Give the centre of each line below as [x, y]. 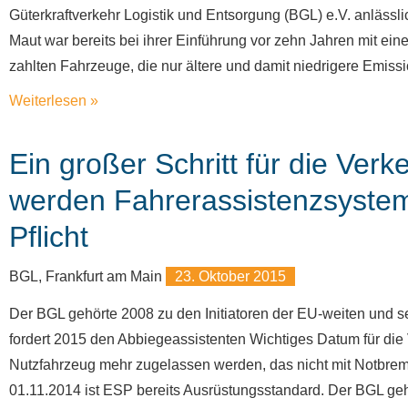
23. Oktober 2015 [230, 276]
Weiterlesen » [54, 101]
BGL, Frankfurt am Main [87, 276]
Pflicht [49, 237]
